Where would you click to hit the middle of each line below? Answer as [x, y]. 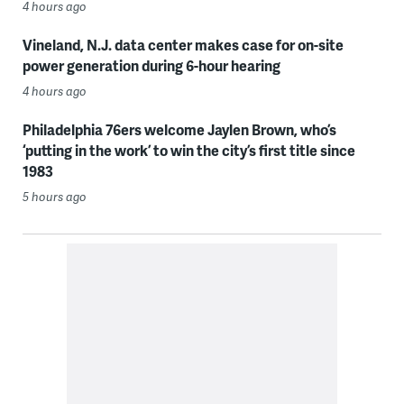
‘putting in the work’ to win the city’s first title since [188, 151]
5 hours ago [54, 197]
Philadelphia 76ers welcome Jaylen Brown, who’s [179, 130]
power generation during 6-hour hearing [151, 66]
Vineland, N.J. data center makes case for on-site [183, 45]
